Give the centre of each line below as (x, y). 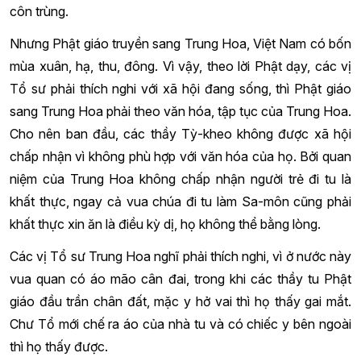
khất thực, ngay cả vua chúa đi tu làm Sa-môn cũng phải (180, 201)
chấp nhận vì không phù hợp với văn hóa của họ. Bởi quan (180, 156)
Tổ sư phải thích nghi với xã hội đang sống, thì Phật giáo (180, 89)
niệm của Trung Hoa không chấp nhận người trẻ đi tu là (180, 179)
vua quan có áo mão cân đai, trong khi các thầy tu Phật (180, 279)
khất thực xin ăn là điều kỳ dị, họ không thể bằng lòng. (165, 224)
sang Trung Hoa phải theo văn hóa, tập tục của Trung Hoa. (180, 111)
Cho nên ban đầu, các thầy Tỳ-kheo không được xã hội (180, 134)
